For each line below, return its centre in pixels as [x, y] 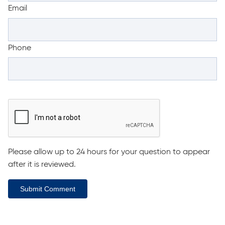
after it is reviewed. [42, 165]
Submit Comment [48, 189]
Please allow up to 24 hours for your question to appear [109, 152]
